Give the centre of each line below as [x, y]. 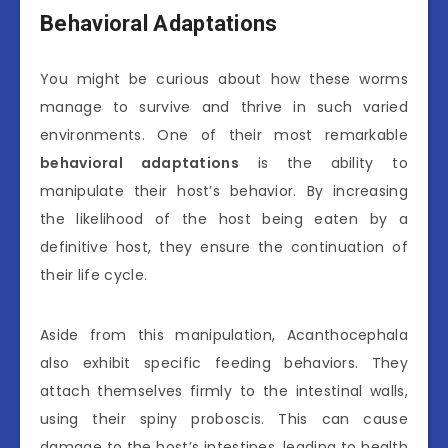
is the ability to [323, 162]
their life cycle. [94, 274]
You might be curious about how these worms [224, 78]
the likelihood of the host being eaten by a [224, 218]
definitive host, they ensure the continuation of [224, 246]
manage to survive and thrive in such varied [224, 106]
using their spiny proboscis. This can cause [224, 418]
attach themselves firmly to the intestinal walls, [224, 390]
